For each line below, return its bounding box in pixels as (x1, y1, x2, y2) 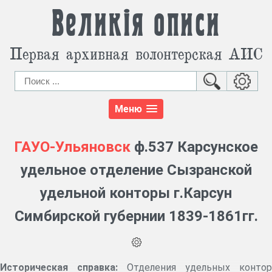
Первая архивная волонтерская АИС (10, 42, 262, 64)
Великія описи (51, 9, 221, 39)
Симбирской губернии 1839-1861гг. (14, 208, 258, 225)
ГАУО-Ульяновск (14, 138, 131, 156)
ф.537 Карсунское (131, 138, 258, 156)
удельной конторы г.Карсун (40, 185, 232, 202)
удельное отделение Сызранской (20, 161, 252, 179)
